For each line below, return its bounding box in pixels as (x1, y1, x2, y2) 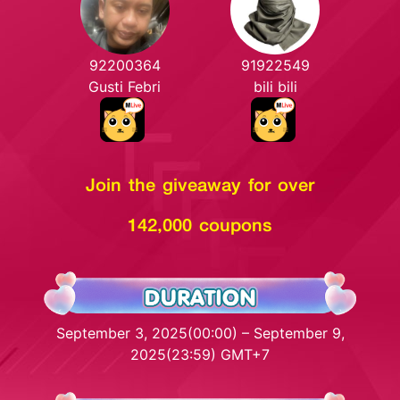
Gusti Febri (88, 78, 162, 96)
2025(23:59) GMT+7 (130, 345, 270, 363)
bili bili (253, 78, 297, 96)
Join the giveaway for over (86, 168, 314, 200)
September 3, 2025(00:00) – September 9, (55, 323, 345, 342)
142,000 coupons (128, 208, 272, 240)
